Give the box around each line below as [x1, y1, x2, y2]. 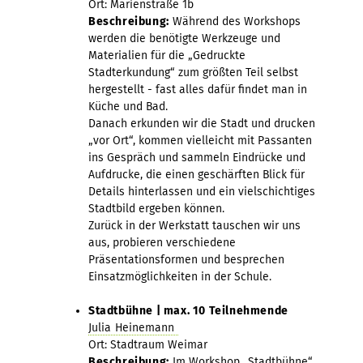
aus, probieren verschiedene [88, 235, 236, 250]
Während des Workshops [169, 14, 301, 28]
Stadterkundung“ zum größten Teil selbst [88, 65, 298, 79]
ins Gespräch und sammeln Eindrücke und [88, 150, 305, 164]
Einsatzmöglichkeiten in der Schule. [88, 269, 271, 284]
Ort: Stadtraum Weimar [88, 337, 207, 352]
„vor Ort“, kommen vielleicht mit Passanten [88, 133, 312, 147]
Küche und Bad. [88, 99, 168, 113]
